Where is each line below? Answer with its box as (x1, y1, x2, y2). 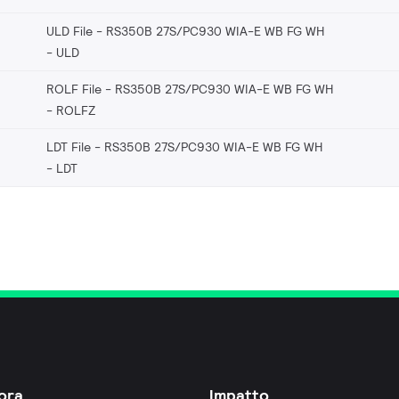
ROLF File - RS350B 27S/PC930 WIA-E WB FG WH (46, 80, 333, 97)
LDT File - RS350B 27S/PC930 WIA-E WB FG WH (46, 138, 322, 155)
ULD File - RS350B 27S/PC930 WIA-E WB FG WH (46, 22, 324, 39)
